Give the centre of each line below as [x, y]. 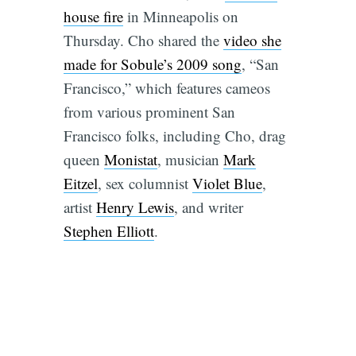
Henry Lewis [135, 207]
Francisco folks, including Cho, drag [174, 136]
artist [79, 207]
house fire [93, 17]
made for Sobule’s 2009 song [152, 64]
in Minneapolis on [180, 17]
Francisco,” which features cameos [166, 88]
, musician [190, 160]
